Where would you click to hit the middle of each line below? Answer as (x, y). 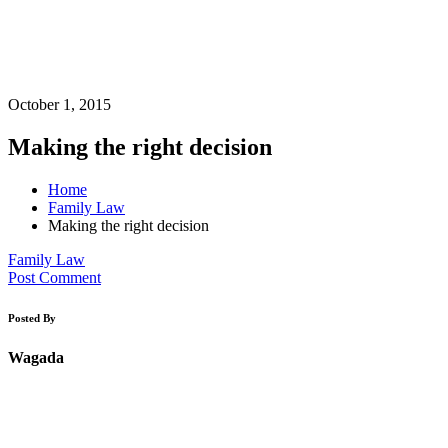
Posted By (32, 317)
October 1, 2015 (59, 104)
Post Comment (54, 277)
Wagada (36, 357)
